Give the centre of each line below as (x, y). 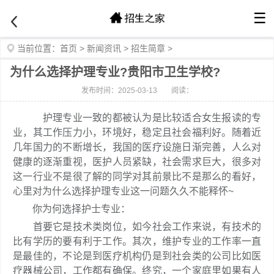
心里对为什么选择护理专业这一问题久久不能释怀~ (123, 191)
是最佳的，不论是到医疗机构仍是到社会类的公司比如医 (137, 256)
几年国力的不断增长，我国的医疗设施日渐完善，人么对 (137, 147)
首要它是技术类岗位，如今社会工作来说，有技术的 (137, 227)
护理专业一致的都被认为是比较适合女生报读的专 (137, 118)
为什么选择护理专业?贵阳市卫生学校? (115, 72)
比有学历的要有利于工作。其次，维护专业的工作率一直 (137, 241)
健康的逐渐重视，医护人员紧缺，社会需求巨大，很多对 (137, 162)
